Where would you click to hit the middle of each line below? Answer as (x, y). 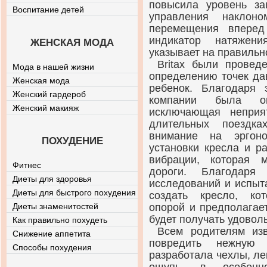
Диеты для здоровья (52, 179)
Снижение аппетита (52, 234)
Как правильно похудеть (60, 220)
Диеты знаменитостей (55, 206)
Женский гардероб (49, 94)
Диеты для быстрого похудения (74, 193)
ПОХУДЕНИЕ (72, 141)
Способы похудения (52, 247)
